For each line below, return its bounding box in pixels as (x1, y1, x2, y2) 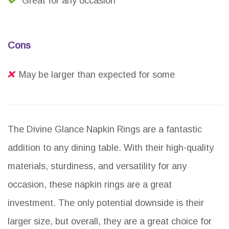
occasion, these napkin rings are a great (8, 179, 172, 190)
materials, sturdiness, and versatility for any (8, 161, 187, 172)
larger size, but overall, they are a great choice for (8, 216, 212, 227)
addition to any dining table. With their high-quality (8, 143, 214, 153)
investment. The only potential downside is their (8, 198, 204, 209)
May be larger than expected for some (19, 70, 175, 80)
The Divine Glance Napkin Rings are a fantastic (8, 124, 202, 135)
